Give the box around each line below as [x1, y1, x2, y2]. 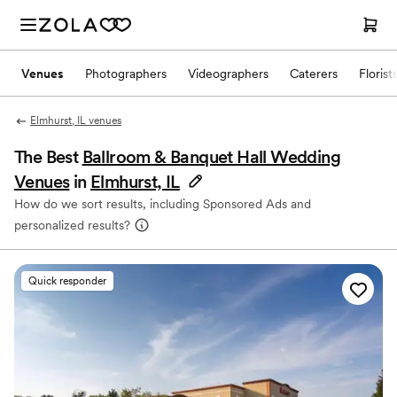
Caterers [290, 66, 338, 81]
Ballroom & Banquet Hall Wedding [82, 146, 341, 167]
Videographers [188, 66, 269, 81]
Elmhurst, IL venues [29, 114, 121, 127]
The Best [14, 146, 82, 167]
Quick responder [28, 275, 106, 287]
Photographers [85, 66, 167, 81]
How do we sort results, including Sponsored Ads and [14, 197, 311, 211]
